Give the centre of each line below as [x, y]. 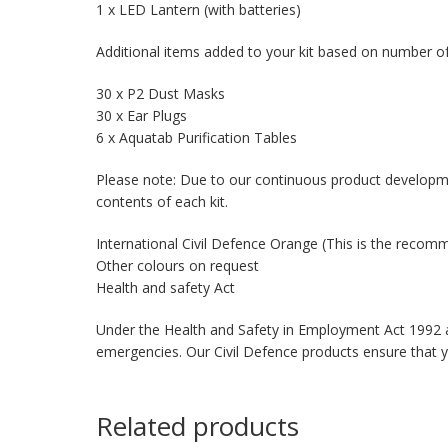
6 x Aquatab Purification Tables [196, 138]
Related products [197, 426]
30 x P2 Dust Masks [160, 94]
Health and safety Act [165, 288]
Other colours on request [177, 266]
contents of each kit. [162, 202]
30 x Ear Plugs [141, 116]
